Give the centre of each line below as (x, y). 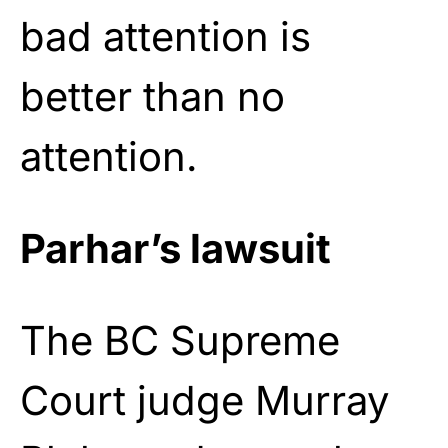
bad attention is (165, 36)
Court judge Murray (204, 400)
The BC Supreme (180, 340)
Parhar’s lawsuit (175, 248)
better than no (152, 96)
